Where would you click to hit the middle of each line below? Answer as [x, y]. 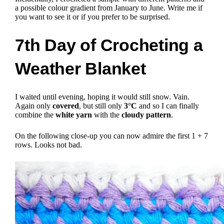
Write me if [185, 7]
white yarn [74, 114]
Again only [34, 105]
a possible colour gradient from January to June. [90, 7]
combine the [35, 114]
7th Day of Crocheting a [109, 45]
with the [107, 114]
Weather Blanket [80, 68]
